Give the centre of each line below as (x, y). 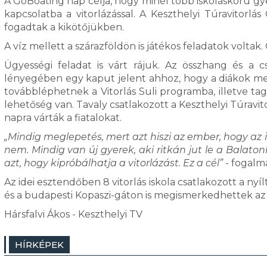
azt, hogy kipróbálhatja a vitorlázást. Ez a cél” (113, 163)
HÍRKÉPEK (39, 245)
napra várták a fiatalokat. (64, 118)
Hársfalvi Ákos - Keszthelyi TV (73, 214)
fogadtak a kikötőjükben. (64, 27)
